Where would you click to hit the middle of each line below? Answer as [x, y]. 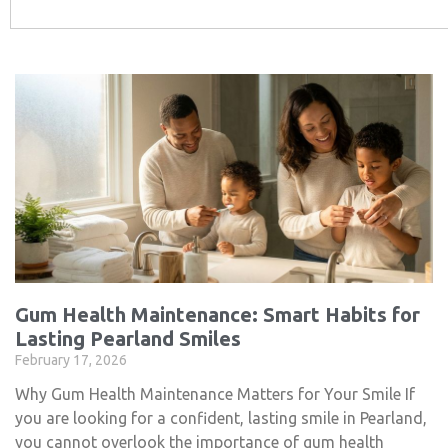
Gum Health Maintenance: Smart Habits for [217, 314]
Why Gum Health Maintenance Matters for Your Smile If [215, 394]
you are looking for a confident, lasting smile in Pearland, [221, 418]
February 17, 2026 [71, 360]
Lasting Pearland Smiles [128, 338]
